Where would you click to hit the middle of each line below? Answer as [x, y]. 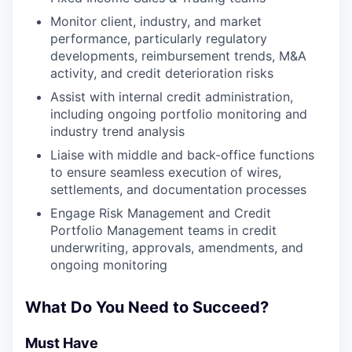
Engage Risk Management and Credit [161, 213]
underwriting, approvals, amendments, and [177, 247]
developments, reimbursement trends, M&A [178, 55]
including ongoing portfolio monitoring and [179, 114]
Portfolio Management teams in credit [163, 230]
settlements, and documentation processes [178, 189]
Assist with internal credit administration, [172, 96]
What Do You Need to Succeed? [147, 307]
